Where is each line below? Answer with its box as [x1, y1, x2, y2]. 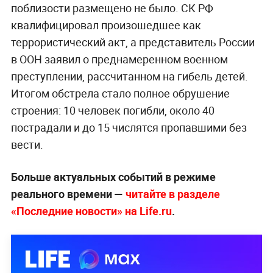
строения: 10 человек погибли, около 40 [10, 103, 214, 118]
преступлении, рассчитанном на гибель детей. [10, 69, 248, 84]
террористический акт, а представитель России [10, 35, 255, 50]
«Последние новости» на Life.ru [10, 204, 172, 219]
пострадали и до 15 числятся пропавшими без [10, 120, 247, 135]
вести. [10, 137, 43, 152]
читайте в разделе [125, 186, 220, 202]
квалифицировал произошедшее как [10, 18, 201, 33]
